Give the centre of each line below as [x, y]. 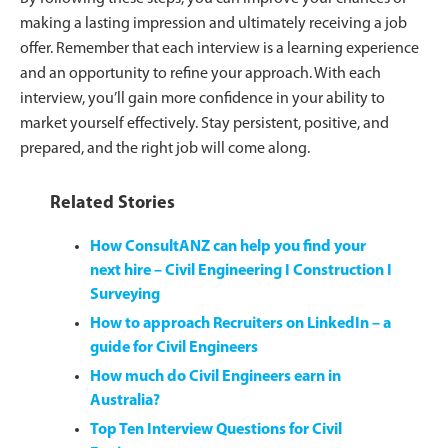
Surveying [125, 294]
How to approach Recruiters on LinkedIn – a [240, 323]
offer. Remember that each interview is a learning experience [219, 48]
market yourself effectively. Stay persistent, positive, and [204, 123]
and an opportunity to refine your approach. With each [200, 73]
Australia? [125, 400]
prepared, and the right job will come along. [165, 148]
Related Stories [112, 203]
